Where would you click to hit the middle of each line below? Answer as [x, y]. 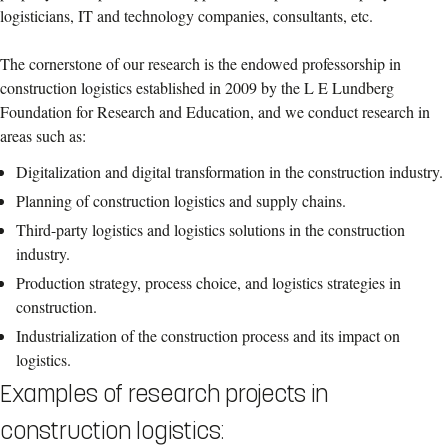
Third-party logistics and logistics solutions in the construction [210, 229]
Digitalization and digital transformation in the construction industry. [229, 172]
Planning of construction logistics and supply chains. [181, 201]
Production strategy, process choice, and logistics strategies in [208, 282]
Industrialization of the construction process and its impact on [208, 335]
